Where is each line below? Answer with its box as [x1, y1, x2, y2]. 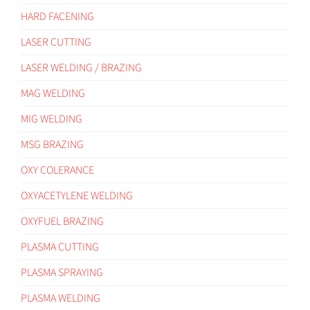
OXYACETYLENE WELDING [21, 188, 133, 203]
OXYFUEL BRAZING [21, 213, 104, 229]
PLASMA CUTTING [21, 239, 99, 255]
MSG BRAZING [21, 136, 84, 152]
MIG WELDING [21, 111, 82, 127]
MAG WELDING [21, 85, 85, 101]
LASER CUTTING [21, 34, 91, 50]
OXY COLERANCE [21, 162, 94, 178]
